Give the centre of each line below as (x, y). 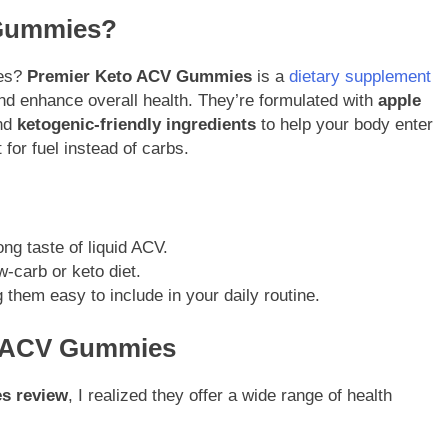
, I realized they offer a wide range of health (230, 396)
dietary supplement (360, 77)
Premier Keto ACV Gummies (139, 77)
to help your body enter (344, 125)
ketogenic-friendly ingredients (136, 125)
